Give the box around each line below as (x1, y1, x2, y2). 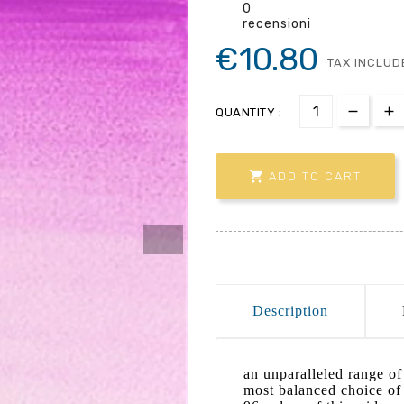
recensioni (243, 15, 311, 32)
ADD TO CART (269, 170, 362, 184)
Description (252, 302, 328, 318)
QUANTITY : (216, 105, 281, 119)
